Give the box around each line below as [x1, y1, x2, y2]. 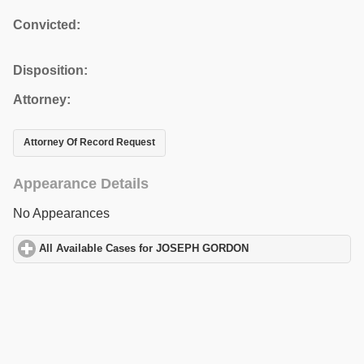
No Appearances [13, 206, 110, 220]
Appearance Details [13, 175, 149, 192]
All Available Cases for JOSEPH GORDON [39, 243, 249, 255]
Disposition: [13, 63, 88, 77]
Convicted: [13, 17, 80, 32]
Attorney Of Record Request [24, 136, 155, 149]
